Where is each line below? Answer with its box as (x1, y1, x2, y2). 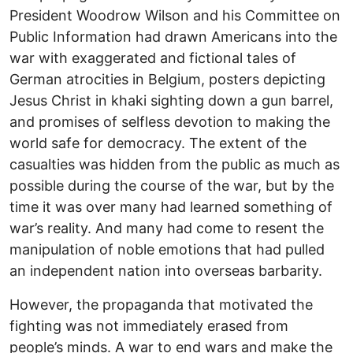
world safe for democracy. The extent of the (9, 135, 307, 152)
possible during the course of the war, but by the (9, 177, 334, 195)
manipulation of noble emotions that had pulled (9, 241, 325, 258)
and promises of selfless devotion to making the (9, 113, 330, 131)
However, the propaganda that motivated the (9, 296, 313, 314)
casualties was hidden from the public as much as (9, 156, 340, 173)
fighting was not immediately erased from (9, 318, 288, 335)
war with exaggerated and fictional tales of (9, 50, 296, 67)
